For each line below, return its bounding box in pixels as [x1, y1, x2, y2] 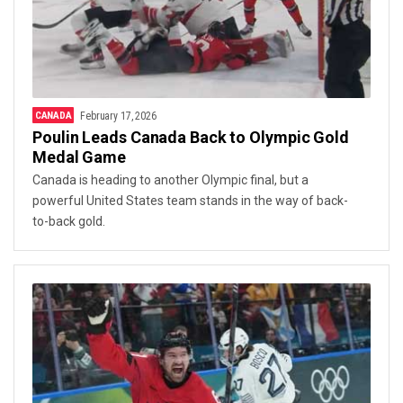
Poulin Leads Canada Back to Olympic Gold [32, 127, 349, 147]
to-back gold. [32, 213, 105, 228]
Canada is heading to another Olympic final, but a [32, 172, 309, 187]
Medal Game [32, 147, 126, 166]
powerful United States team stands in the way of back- [32, 193, 348, 208]
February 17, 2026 [80, 109, 157, 122]
